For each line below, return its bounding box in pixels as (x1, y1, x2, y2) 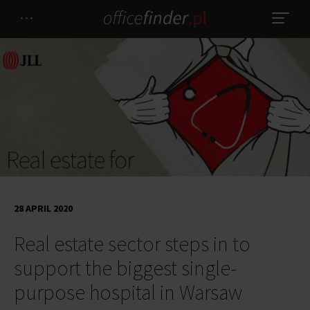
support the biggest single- (14, 255, 237, 281)
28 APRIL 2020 (14, 202, 73, 215)
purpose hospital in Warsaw (14, 279, 242, 305)
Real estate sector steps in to (14, 230, 250, 257)
